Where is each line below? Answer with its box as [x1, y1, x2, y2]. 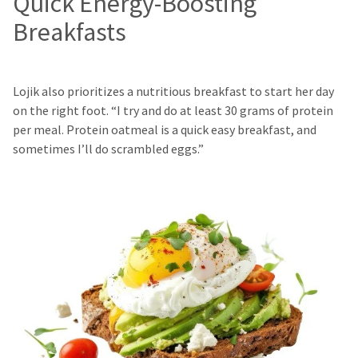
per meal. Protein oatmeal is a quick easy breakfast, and [13, 121, 316, 139]
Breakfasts [13, 14, 126, 50]
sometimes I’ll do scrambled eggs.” [13, 141, 204, 158]
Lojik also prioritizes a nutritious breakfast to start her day [13, 83, 334, 101]
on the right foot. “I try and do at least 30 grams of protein [13, 102, 333, 120]
